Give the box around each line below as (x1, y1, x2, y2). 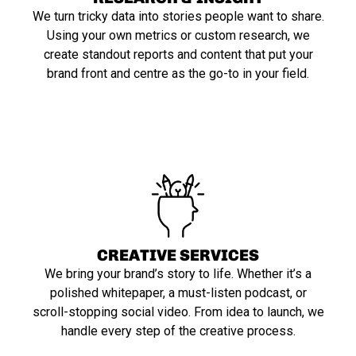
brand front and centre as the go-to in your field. (47, 66, 309, 81)
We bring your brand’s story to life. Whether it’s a (44, 266, 311, 281)
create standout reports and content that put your (43, 47, 313, 62)
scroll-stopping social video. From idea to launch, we (32, 304, 324, 319)
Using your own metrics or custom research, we (46, 28, 310, 43)
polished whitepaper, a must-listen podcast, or (49, 285, 307, 300)
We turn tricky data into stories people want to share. (32, 9, 324, 24)
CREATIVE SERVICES (97, 246, 259, 265)
